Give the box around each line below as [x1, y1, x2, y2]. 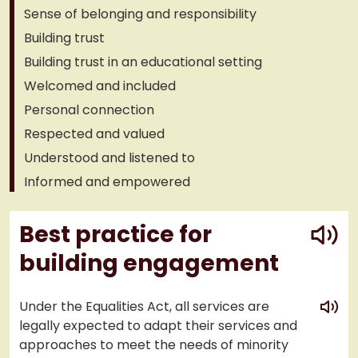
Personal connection [24, 101, 154, 119]
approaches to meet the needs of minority [19, 336, 288, 354]
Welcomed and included [24, 77, 176, 95]
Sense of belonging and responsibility [24, 5, 257, 23]
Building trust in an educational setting [24, 53, 262, 71]
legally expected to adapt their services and [19, 316, 297, 335]
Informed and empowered [24, 173, 190, 191]
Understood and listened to [24, 149, 195, 167]
